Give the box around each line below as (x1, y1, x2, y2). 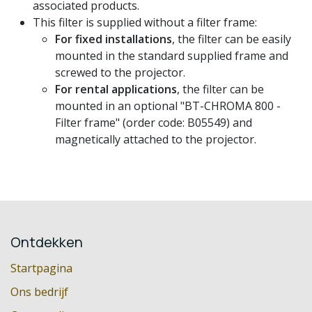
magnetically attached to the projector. (55, 131, 256, 147)
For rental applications (55, 81, 177, 97)
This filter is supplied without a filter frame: (33, 14, 257, 30)
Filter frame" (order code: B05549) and (55, 114, 252, 130)
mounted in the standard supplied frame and (55, 47, 288, 63)
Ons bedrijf (10, 283, 68, 299)
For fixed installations (55, 31, 172, 47)
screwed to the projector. (55, 64, 185, 80)
